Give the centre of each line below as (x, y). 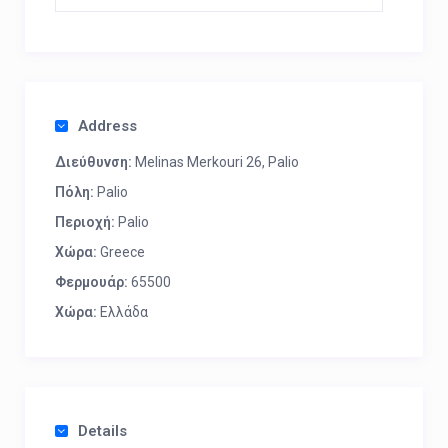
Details (102, 431)
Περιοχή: (85, 222)
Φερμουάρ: (91, 282)
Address (107, 126)
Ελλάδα (122, 312)
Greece (121, 252)
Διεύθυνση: (93, 162)
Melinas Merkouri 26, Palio (215, 162)
